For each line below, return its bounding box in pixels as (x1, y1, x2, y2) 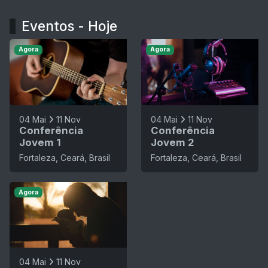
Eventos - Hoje (22, 18, 117, 35)
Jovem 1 (19, 136, 61, 148)
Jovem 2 (151, 136, 194, 148)
